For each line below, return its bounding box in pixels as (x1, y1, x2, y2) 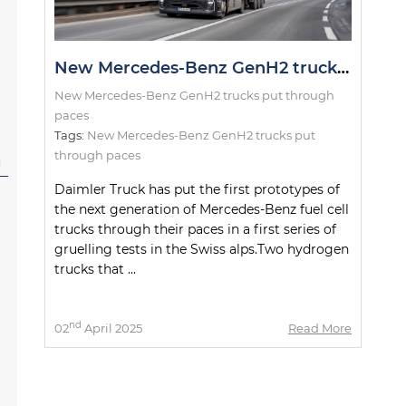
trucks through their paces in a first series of (54, 220, 336, 237)
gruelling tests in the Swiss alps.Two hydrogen (54, 240, 349, 257)
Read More (288, 320, 352, 335)
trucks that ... (54, 260, 136, 277)
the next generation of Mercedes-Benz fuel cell (54, 200, 349, 217)
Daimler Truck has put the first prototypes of (54, 180, 340, 198)
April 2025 (82, 320, 142, 335)
